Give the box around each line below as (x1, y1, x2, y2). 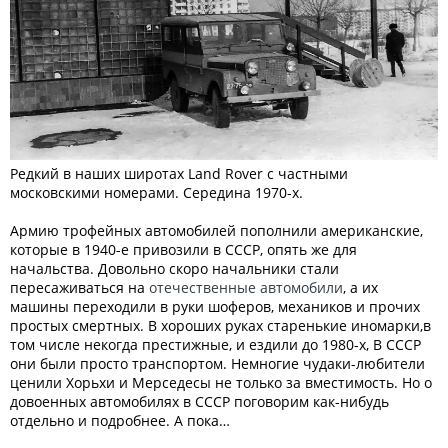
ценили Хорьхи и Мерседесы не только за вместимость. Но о (10, 373, 432, 392)
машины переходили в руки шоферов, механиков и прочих (10, 297, 420, 316)
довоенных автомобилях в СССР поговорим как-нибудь (10, 392, 389, 411)
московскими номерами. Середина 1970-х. (10, 183, 303, 202)
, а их (343, 278, 378, 297)
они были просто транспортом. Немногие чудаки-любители (10, 354, 425, 373)
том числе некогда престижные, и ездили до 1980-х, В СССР (10, 335, 421, 354)
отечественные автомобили (149, 278, 343, 297)
